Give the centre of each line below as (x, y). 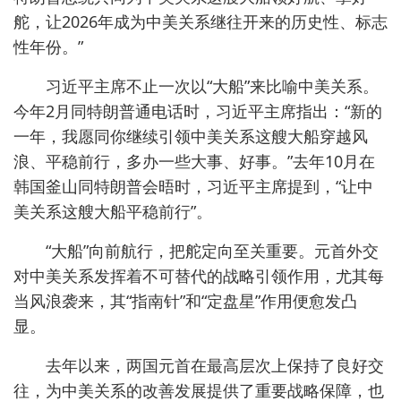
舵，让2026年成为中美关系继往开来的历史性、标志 (200, 21)
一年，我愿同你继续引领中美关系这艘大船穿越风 (191, 136)
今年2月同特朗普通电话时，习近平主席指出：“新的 (198, 111)
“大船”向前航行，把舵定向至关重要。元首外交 (196, 251)
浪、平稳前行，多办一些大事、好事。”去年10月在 (194, 161)
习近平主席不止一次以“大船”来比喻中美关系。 (196, 86)
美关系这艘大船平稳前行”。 (113, 211)
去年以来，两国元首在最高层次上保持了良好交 (199, 365)
